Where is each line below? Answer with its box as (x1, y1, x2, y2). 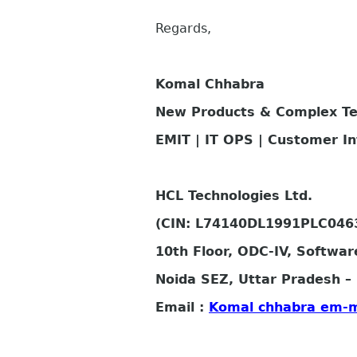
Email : (155, 300, 209, 316)
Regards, (155, 21, 211, 37)
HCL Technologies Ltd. (155, 188, 312, 204)
